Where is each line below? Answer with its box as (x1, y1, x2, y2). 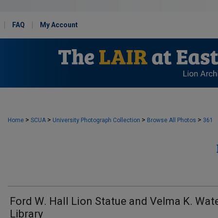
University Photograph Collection (53, 117, 140, 124)
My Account (40, 21, 78, 29)
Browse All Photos (147, 117, 196, 124)
